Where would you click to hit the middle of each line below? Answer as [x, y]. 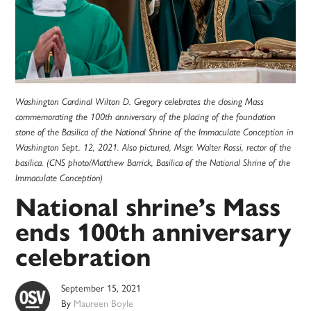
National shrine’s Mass [148, 208]
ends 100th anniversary [153, 233]
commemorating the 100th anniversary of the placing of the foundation [146, 117]
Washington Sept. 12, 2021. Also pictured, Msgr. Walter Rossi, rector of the [153, 148]
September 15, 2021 [101, 289]
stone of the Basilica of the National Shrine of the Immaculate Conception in [155, 132]
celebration [83, 258]
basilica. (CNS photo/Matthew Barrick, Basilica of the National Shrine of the [153, 163]
